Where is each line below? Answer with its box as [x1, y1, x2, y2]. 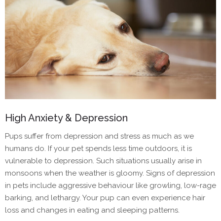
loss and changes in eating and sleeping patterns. [5, 206, 180, 215]
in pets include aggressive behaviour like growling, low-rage [5, 181, 216, 190]
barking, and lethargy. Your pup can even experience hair [5, 193, 205, 203]
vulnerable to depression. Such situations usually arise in [5, 156, 202, 166]
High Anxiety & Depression [5, 112, 128, 124]
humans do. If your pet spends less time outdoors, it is [5, 144, 192, 153]
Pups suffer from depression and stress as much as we [5, 132, 194, 141]
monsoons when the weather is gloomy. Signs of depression [5, 169, 215, 178]
